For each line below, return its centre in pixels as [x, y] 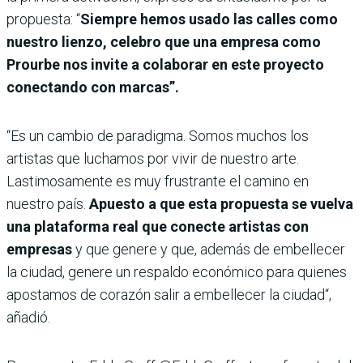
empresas [39, 249]
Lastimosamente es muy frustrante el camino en [158, 181]
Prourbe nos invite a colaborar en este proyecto [165, 64]
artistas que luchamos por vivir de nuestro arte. [153, 158]
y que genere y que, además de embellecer [209, 249]
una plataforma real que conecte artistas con [158, 226]
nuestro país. [48, 203]
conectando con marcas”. [93, 87]
